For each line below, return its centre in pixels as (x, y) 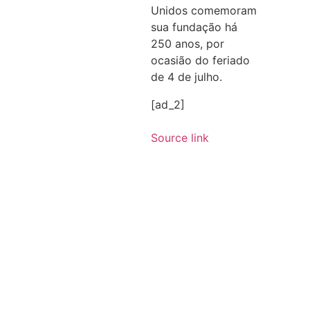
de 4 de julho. (187, 77)
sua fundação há (194, 27)
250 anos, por (188, 44)
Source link (180, 138)
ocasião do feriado (201, 60)
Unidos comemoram (204, 10)
